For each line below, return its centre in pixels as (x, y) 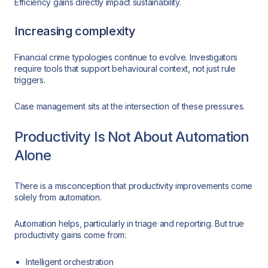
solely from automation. (58, 197)
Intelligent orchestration (70, 261)
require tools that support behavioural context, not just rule (125, 68)
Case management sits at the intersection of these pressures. (130, 106)
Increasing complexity (75, 31)
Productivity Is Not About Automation (132, 136)
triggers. (30, 80)
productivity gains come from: (70, 235)
